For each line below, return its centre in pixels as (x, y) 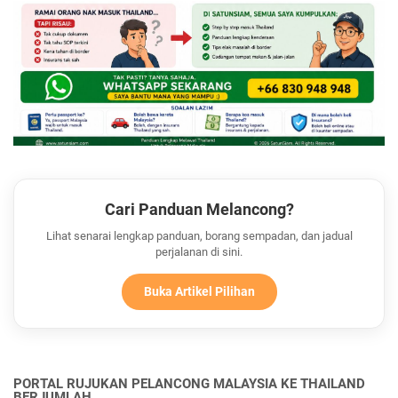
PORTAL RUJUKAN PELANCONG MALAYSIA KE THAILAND (189, 383)
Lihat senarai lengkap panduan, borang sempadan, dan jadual (199, 235)
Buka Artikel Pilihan (199, 291)
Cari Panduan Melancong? (199, 209)
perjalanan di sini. (199, 251)
